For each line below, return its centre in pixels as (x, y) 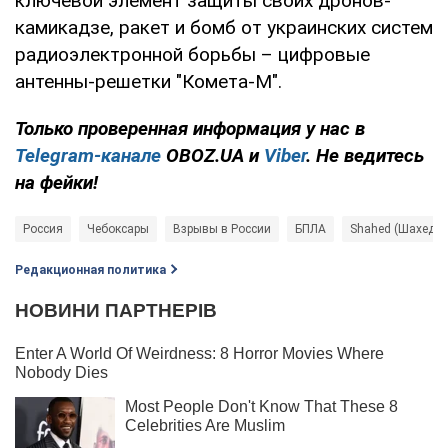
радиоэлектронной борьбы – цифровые (192, 55)
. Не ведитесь (365, 156)
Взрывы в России (222, 229)
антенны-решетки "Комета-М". (148, 82)
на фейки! (56, 183)
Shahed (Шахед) (395, 229)
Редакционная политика (90, 270)
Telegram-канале (88, 156)
